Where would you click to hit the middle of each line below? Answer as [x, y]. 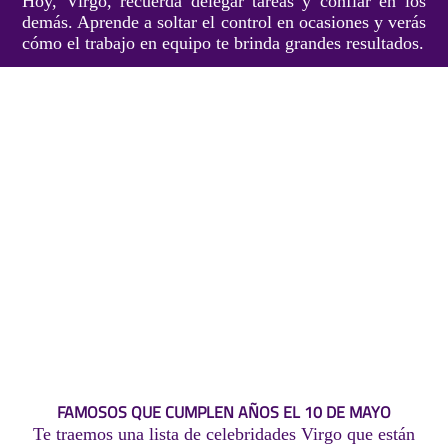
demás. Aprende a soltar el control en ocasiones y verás [224, 22]
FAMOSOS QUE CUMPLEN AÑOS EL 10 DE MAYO [224, 411]
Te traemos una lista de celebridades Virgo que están [224, 433]
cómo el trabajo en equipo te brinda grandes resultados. [223, 43]
